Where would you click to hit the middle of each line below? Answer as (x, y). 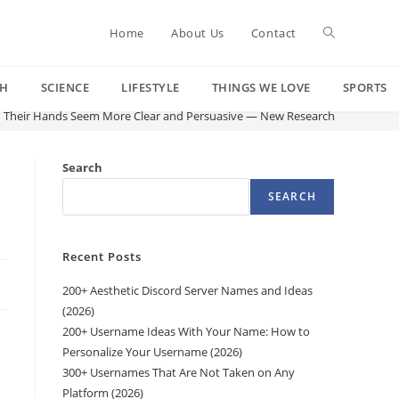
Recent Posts (102, 256)
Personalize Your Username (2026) (152, 352)
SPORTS (365, 87)
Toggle (343, 33)
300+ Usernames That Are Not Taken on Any (179, 372)
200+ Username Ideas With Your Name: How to (186, 331)
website (346, 98)
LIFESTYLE (151, 87)
